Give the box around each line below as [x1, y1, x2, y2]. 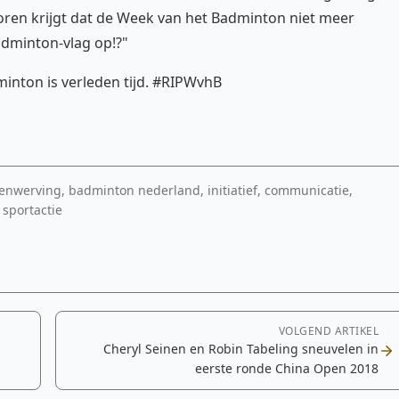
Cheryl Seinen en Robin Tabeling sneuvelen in [103, 340, 379, 357]
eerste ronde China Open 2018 [195, 360, 379, 377]
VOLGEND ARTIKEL [278, 323, 379, 338]
